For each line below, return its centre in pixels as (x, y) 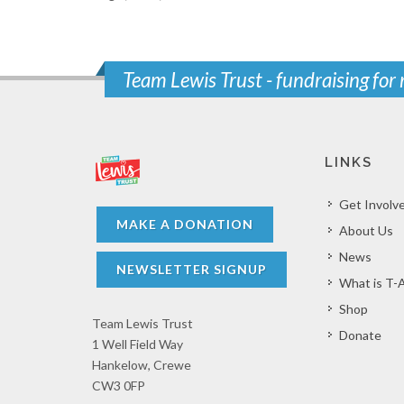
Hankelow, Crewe (142, 364)
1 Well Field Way (138, 344)
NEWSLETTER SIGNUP (192, 269)
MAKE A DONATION (185, 224)
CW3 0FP (119, 385)
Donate (360, 335)
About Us (366, 230)
